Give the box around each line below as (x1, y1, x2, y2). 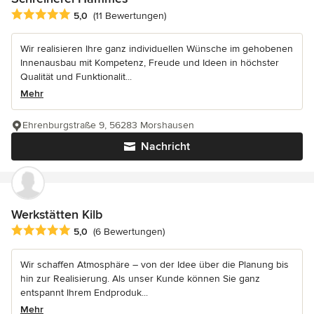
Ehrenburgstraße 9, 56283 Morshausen (22, 118, 194, 131)
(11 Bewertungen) (93, 9, 166, 22)
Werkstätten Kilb (11, 206, 102, 222)
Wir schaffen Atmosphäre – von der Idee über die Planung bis (20, 258, 289, 271)
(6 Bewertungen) (93, 225, 165, 238)
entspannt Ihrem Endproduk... (20, 286, 148, 299)
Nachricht (141, 139, 190, 153)
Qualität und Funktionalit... (20, 70, 132, 83)
